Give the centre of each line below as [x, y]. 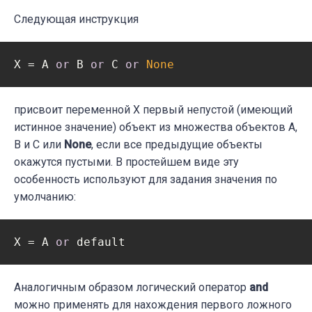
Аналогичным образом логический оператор [132, 288]
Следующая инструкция [76, 19]
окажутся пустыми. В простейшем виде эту [126, 162]
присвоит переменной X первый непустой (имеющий [153, 110]
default [97, 242]
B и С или [39, 145]
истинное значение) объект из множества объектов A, [156, 127]
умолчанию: [45, 197]
